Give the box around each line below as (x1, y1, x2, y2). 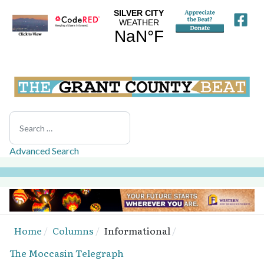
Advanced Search (9, 144, 79, 156)
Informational (104, 223, 170, 238)
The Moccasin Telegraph (9, 246, 124, 260)
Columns (52, 223, 94, 238)
